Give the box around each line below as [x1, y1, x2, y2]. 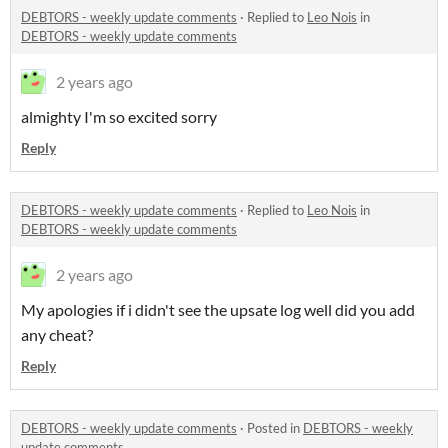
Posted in [247, 419, 303, 436]
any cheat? [21, 324, 93, 344]
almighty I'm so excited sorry [21, 106, 220, 126]
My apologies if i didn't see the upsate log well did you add [21, 299, 415, 319]
